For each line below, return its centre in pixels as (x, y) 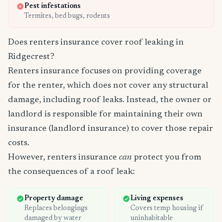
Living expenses (157, 199)
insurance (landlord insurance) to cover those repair (111, 129)
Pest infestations (53, 7)
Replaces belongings (56, 209)
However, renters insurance (63, 158)
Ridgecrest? (31, 57)
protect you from (166, 158)
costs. (19, 143)
